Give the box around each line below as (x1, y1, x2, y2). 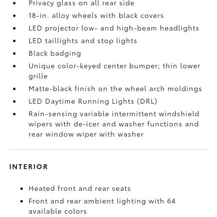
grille (29, 71, 48, 80)
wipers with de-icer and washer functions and (29, 119, 200, 128)
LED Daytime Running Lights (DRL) (29, 96, 158, 106)
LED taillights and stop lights (29, 35, 138, 45)
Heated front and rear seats (29, 183, 132, 193)
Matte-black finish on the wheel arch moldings (29, 83, 203, 93)
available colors (29, 206, 88, 216)
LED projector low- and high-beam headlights (29, 23, 200, 32)
